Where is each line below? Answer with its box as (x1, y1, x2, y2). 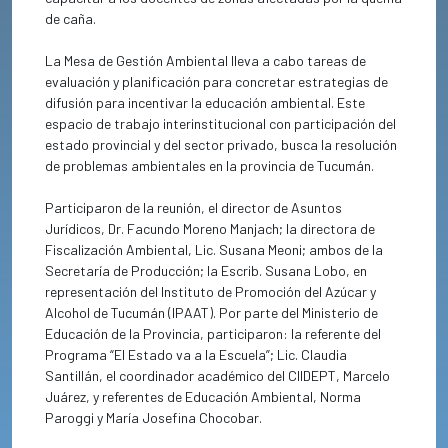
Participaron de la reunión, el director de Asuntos (45, 199, 343, 217)
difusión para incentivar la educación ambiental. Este (45, 94, 366, 112)
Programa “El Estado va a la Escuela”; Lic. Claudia (45, 346, 348, 364)
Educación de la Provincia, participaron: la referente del (45, 325, 382, 343)
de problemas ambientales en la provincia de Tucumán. (45, 157, 375, 175)
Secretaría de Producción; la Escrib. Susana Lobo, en (45, 262, 368, 280)
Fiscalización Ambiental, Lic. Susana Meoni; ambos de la (45, 241, 384, 259)
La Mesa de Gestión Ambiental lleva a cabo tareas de (45, 52, 367, 70)
